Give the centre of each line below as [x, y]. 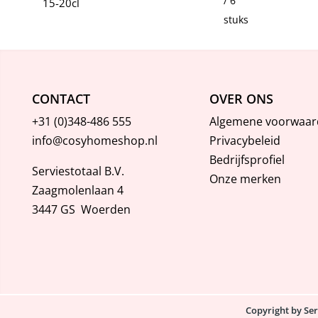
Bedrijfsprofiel [247, 160]
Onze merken [245, 179]
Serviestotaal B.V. [78, 171]
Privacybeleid [245, 141]
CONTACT [61, 99]
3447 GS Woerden [81, 210]
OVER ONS [241, 99]
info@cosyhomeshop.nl [94, 141]
